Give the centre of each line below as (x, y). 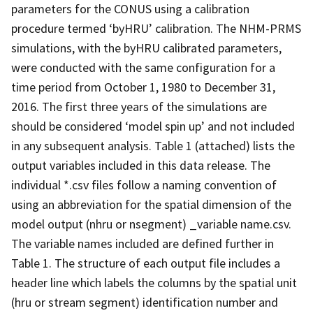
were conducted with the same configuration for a (143, 67)
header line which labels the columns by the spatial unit (154, 282)
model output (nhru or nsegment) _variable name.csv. (151, 224)
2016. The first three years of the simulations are (139, 106)
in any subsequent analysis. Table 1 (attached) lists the (153, 145)
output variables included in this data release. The (141, 165)
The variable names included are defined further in (143, 243)
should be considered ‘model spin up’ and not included (153, 126)
